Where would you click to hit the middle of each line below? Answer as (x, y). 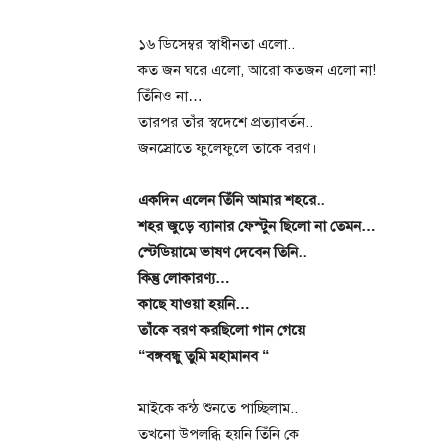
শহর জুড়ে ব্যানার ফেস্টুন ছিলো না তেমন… (257, 226)
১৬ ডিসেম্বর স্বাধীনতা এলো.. (216, 44)
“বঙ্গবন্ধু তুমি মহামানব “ (204, 356)
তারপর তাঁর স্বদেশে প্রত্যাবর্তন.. (225, 122)
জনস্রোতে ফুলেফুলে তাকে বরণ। (227, 148)
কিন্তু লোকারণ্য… (184, 278)
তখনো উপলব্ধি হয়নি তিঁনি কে (218, 434)
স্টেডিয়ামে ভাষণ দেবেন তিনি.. (222, 252)
